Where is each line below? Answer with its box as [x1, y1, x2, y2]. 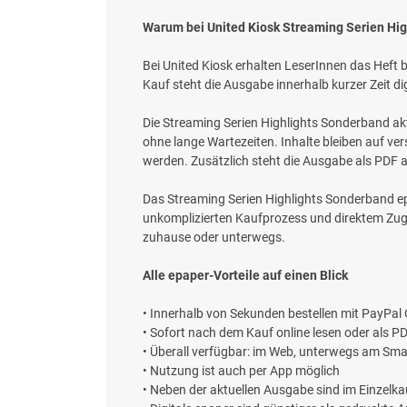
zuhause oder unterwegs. [143, 230, 285, 245]
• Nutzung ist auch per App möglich [143, 363, 340, 379]
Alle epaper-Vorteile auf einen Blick [143, 268, 348, 283]
